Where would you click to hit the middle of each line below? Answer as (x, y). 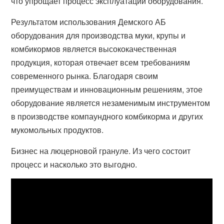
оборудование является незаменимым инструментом (111, 103)
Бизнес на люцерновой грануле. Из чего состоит (101, 151)
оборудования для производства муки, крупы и (98, 35)
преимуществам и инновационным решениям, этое (107, 89)
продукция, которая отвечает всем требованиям (101, 62)
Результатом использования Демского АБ (89, 22)
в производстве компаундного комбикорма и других (107, 116)
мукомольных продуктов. (57, 130)
